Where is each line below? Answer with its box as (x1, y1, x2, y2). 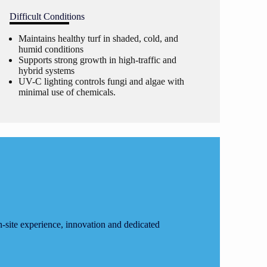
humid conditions (18, 44, 83, 54)
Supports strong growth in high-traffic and (18, 55, 176, 65)
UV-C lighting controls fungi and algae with (18, 76, 184, 86)
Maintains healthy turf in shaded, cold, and (18, 33, 178, 44)
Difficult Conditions (9, 11, 85, 21)
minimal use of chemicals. (18, 87, 116, 97)
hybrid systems (18, 66, 74, 76)
